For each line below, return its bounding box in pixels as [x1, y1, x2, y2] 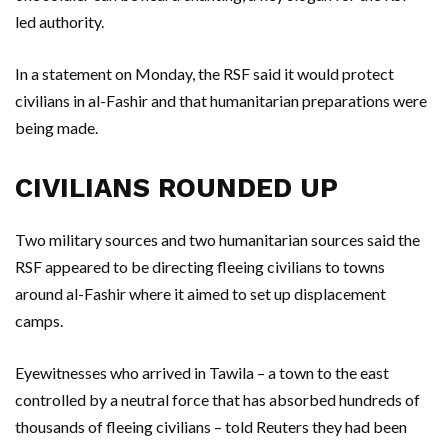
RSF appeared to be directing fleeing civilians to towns [15, 257, 385, 276]
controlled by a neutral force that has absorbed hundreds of [15, 390, 420, 409]
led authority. [15, 12, 104, 31]
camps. [15, 311, 63, 330]
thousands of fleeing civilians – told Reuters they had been [15, 417, 407, 436]
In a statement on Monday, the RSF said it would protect [15, 64, 394, 83]
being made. [15, 118, 98, 137]
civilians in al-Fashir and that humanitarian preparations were [15, 91, 427, 110]
